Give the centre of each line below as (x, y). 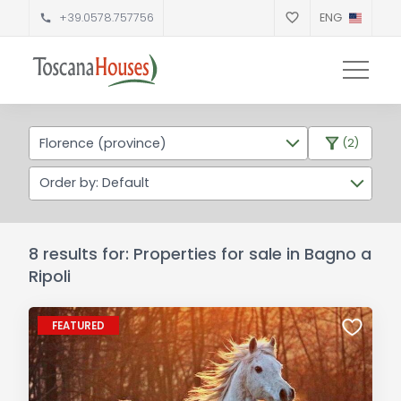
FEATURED (78, 325)
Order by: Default (94, 183)
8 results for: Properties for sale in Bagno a (200, 253)
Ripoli (49, 276)
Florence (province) (102, 143)
